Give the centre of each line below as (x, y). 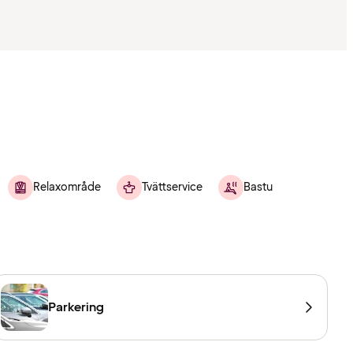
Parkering (76, 308)
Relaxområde (67, 188)
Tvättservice (172, 188)
